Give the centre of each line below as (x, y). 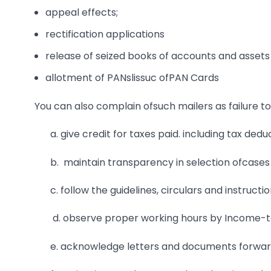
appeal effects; (82, 13)
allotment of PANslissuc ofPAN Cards (132, 78)
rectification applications (105, 34)
